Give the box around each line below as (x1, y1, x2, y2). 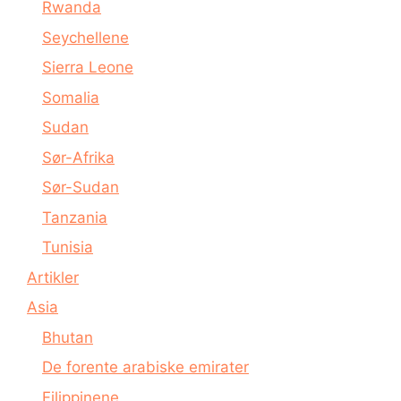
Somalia (42, 88, 99, 107)
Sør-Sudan (42, 178, 119, 196)
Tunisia (42, 238, 93, 256)
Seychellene (42, 28, 129, 47)
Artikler (27, 268, 79, 286)
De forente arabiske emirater (42, 358, 249, 376)
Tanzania (42, 208, 107, 226)
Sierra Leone (42, 58, 133, 76)
